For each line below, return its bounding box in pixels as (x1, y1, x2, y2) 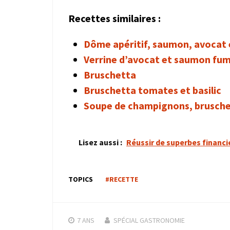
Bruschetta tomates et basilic (84, 83, 221, 97)
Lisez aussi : (79, 137, 122, 147)
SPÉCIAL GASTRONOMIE (113, 215, 185, 225)
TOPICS (68, 174, 93, 184)
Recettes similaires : (68, 11, 161, 25)
